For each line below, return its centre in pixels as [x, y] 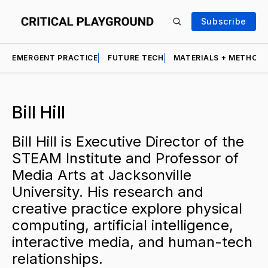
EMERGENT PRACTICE [55, 58]
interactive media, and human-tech [132, 242]
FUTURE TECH [135, 58]
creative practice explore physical [127, 208]
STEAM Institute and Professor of [125, 158]
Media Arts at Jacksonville [102, 175]
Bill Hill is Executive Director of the [128, 141]
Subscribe [223, 21]
